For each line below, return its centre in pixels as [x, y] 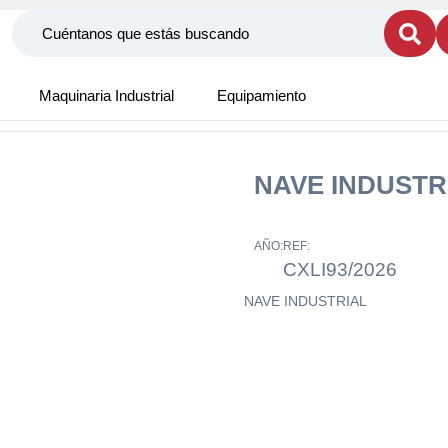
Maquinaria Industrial [106, 95]
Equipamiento [261, 95]
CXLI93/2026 [340, 269]
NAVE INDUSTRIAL [305, 301]
